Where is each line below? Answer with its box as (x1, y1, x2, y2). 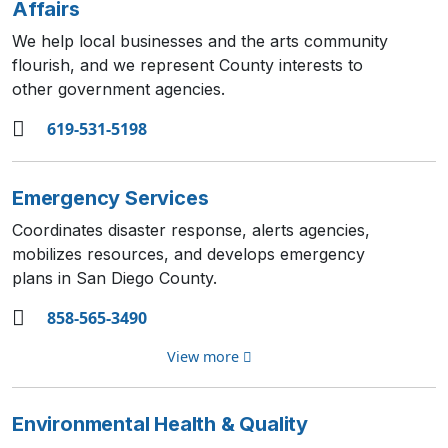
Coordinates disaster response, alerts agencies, (12, 220, 370, 240)
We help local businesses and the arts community (12, 31, 388, 51)
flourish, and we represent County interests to (12, 55, 363, 75)
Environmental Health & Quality (12, 412, 308, 436)
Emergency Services (12, 186, 209, 210)
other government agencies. (12, 79, 225, 99)
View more (166, 347, 243, 366)
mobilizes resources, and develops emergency (12, 244, 365, 264)
